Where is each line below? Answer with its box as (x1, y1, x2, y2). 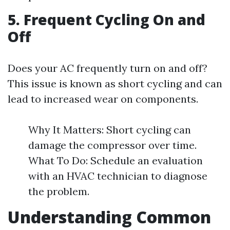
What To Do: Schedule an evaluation (28, 154, 203, 167)
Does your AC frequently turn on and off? (8, 62, 207, 74)
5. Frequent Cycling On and (8, 10, 205, 29)
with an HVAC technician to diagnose (28, 169, 207, 182)
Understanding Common (8, 206, 211, 228)
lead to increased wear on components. (8, 92, 198, 105)
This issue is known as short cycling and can (8, 77, 222, 90)
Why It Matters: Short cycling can (28, 123, 191, 136)
